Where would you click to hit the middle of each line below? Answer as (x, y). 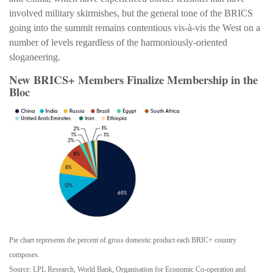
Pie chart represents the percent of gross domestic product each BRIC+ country (123, 240)
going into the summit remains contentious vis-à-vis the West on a (135, 27)
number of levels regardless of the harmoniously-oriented (118, 42)
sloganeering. (35, 57)
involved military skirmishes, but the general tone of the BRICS (131, 13)
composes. (24, 255)
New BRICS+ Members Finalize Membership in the (133, 79)
